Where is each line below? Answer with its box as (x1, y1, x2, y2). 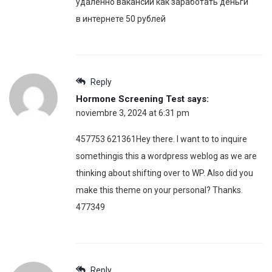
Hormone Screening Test (76, 93, 185, 105)
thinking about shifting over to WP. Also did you (76, 168, 253, 178)
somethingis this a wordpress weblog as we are (76, 151, 257, 161)
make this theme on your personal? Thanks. (76, 185, 243, 195)
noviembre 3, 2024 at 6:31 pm (76, 108, 189, 118)
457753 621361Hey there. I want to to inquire (76, 134, 247, 144)
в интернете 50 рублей (76, 14, 166, 24)
